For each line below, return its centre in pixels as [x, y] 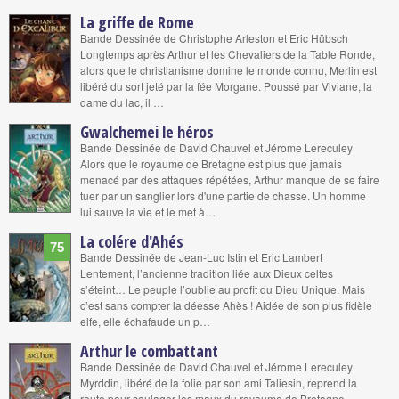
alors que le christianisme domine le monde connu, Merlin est [228, 70]
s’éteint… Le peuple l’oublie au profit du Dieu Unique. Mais [223, 289]
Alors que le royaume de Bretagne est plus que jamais [211, 163]
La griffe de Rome [137, 22]
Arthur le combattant [149, 351]
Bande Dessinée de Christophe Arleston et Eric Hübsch [214, 38]
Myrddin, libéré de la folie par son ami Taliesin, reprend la [219, 383]
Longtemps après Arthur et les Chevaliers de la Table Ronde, [228, 54]
